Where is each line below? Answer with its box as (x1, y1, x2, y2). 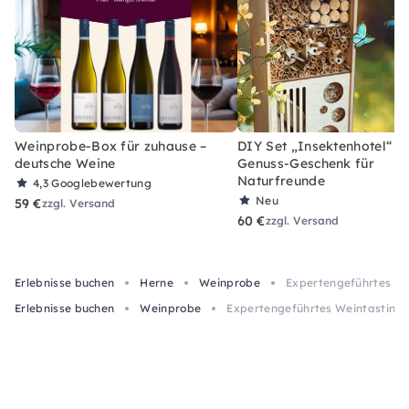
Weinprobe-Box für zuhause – (15, 137, 207, 154)
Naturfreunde (237, 172, 325, 189)
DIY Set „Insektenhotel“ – (237, 137, 404, 154)
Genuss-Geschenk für (237, 154, 375, 172)
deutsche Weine (15, 154, 116, 172)
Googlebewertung (51, 175, 152, 190)
